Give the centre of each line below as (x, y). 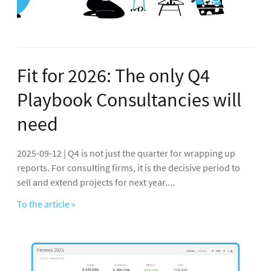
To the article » (46, 204)
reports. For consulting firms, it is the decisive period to (129, 167)
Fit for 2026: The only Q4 (113, 75)
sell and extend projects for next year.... (96, 182)
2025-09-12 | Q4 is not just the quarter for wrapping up (126, 153)
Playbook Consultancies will (129, 100)
